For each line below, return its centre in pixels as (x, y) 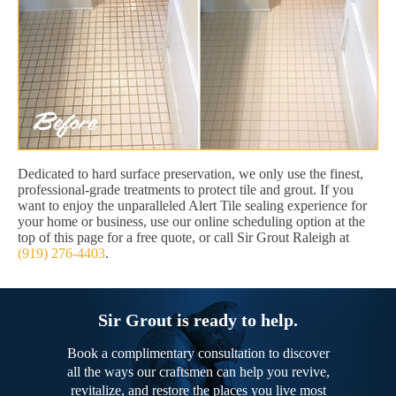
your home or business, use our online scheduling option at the (191, 222)
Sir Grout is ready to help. (198, 320)
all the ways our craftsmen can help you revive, (198, 372)
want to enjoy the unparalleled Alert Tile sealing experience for (192, 206)
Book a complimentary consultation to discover (198, 354)
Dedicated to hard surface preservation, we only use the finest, (190, 174)
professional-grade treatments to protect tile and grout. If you (186, 190)
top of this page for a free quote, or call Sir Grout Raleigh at (183, 238)
